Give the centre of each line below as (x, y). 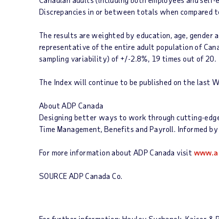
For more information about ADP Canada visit (117, 152)
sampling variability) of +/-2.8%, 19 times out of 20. (129, 58)
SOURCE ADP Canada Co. (81, 176)
